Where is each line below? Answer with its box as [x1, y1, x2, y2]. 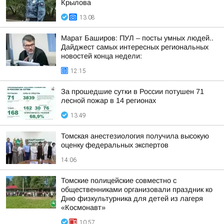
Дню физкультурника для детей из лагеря [61, 194, 203, 202]
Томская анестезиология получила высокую [61, 132, 209, 140]
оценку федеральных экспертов [61, 141, 168, 149]
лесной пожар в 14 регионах [61, 96, 156, 104]
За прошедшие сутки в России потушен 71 [61, 87, 204, 95]
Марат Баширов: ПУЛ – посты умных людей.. [61, 34, 213, 42]
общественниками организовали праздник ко [61, 185, 212, 193]
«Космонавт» [61, 203, 105, 211]
